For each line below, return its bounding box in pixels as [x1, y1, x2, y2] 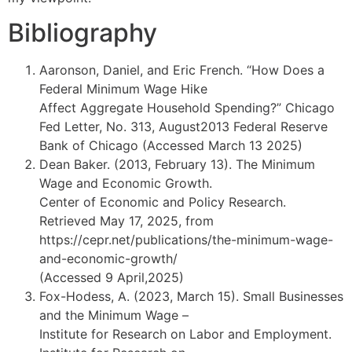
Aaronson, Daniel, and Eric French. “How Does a [39, 62, 324, 79]
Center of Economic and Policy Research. [39, 194, 286, 211]
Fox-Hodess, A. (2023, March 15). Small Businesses [39, 288, 343, 305]
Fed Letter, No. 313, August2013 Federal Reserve [39, 119, 328, 135]
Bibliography [8, 17, 157, 49]
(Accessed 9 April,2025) [39, 269, 184, 286]
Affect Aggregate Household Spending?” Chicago [39, 100, 335, 116]
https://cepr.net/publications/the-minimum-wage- [39, 232, 333, 248]
